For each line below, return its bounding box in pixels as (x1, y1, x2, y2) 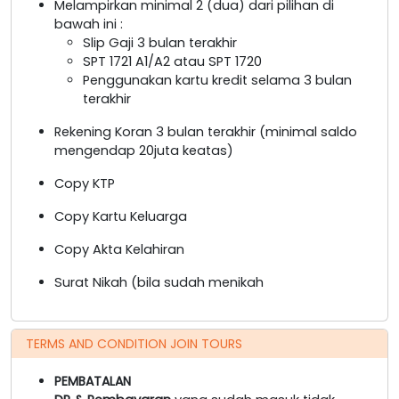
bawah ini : (54, 14, 123, 33)
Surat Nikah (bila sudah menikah (54, 273, 264, 291)
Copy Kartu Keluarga (54, 207, 187, 225)
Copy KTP (54, 174, 115, 192)
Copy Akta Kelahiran (54, 240, 184, 258)
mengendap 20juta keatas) (54, 141, 233, 159)
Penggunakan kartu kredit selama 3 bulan (83, 70, 352, 89)
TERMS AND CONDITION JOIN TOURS (26, 334, 242, 353)
